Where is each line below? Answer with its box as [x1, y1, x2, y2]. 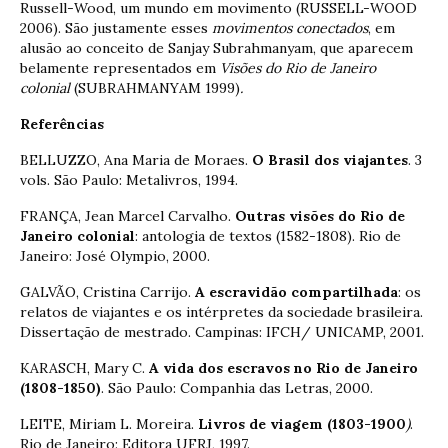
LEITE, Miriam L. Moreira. [20, 414, 198, 433]
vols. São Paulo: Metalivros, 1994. [20, 170, 238, 189]
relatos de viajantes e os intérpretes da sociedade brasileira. [20, 302, 423, 321]
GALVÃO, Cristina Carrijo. [20, 282, 195, 301]
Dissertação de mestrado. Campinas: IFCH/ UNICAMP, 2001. [20, 322, 424, 341]
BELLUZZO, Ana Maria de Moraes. [20, 150, 252, 169]
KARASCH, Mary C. [20, 358, 149, 377]
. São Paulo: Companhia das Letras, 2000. [101, 378, 373, 397]
